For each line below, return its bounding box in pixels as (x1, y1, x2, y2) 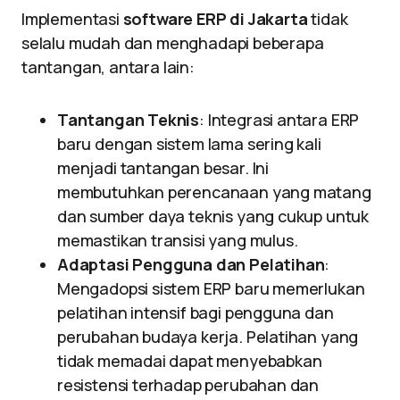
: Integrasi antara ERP (199, 109, 360, 130)
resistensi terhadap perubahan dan (57, 374, 320, 396)
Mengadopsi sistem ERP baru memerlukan (57, 278, 365, 299)
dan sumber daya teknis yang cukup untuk (57, 205, 369, 227)
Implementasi (21, 8, 123, 29)
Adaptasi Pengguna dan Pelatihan (57, 254, 325, 275)
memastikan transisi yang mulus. (57, 229, 298, 251)
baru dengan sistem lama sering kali (57, 133, 321, 154)
